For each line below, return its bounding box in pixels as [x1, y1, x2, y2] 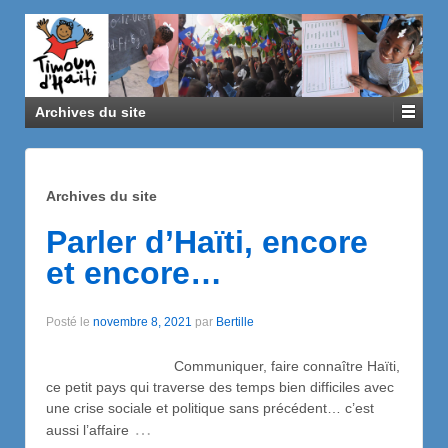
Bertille [216, 315, 254, 330]
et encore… [46, 254, 222, 291]
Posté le [46, 315, 93, 330]
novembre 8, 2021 [93, 315, 192, 330]
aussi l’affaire [46, 421, 129, 438]
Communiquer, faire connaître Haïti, [46, 357, 400, 374]
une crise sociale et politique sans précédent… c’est [46, 399, 374, 416]
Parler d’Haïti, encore [46, 223, 368, 260]
